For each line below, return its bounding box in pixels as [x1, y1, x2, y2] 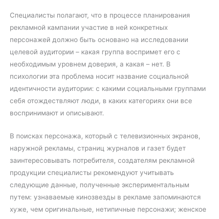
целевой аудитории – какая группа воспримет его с [10, 47, 180, 56]
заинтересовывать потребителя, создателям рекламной [10, 156, 195, 164]
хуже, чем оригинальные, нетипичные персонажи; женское [10, 205, 206, 213]
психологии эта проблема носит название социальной [10, 72, 189, 80]
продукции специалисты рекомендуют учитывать [10, 168, 174, 176]
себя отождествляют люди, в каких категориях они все [10, 96, 192, 105]
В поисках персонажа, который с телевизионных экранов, [10, 131, 200, 140]
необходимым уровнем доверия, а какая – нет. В [10, 60, 171, 68]
